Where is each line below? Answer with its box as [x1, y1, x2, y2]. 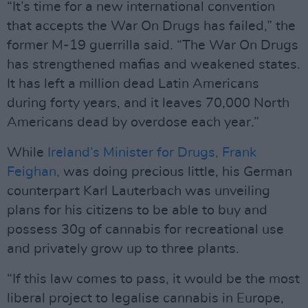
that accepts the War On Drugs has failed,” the [7, 19, 296, 33]
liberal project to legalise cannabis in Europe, [7, 291, 284, 305]
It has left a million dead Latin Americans [7, 77, 259, 91]
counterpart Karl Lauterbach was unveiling [7, 184, 270, 198]
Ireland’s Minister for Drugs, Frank [47, 146, 256, 159]
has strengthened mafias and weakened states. [7, 58, 300, 71]
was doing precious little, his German [60, 165, 292, 179]
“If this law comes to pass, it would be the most [7, 272, 300, 286]
